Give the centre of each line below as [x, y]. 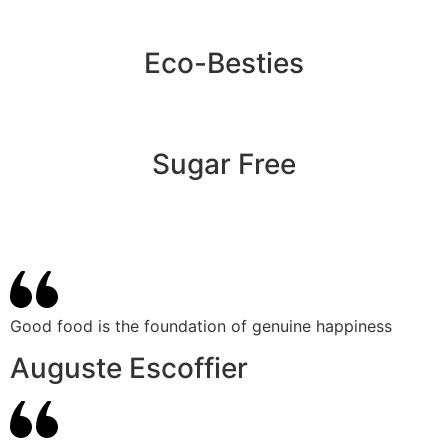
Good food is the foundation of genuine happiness [201, 325]
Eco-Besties [224, 62]
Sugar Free [224, 163]
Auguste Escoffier [129, 368]
